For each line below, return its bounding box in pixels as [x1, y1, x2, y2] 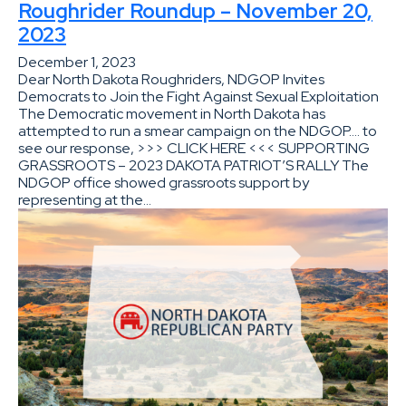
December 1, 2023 [18, 52, 136, 72]
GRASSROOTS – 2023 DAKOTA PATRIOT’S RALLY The [18, 155, 369, 175]
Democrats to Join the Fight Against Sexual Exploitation [18, 86, 379, 106]
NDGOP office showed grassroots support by [18, 172, 309, 192]
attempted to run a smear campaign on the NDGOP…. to [18, 121, 377, 140]
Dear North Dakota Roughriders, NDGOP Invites [18, 69, 324, 89]
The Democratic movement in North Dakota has [18, 103, 325, 123]
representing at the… [18, 189, 151, 209]
